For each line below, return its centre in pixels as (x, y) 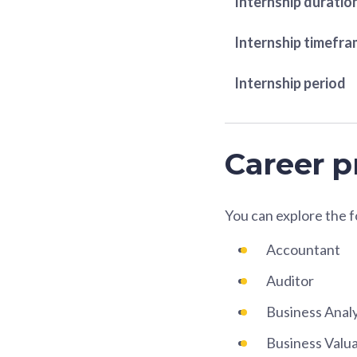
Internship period (290, 82)
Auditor (290, 280)
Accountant (303, 249)
